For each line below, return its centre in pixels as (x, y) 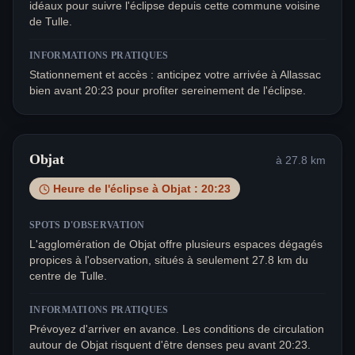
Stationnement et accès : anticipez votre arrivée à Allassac (175, 75)
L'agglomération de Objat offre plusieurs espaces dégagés (176, 244)
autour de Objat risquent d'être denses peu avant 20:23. (170, 345)
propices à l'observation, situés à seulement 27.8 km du (169, 260)
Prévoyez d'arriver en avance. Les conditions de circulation (177, 329)
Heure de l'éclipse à (107, 189)
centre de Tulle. (68, 276)
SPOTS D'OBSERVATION (87, 225)
